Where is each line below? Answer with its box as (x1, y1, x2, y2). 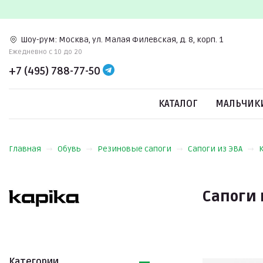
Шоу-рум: (21, 34, 57, 45)
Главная (9, 144, 41, 154)
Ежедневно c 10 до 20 (9, 47, 82, 56)
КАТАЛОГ (159, 98, 198, 110)
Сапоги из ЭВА (188, 144, 242, 154)
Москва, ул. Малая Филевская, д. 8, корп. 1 (59, 34, 223, 45)
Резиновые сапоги (97, 144, 171, 154)
